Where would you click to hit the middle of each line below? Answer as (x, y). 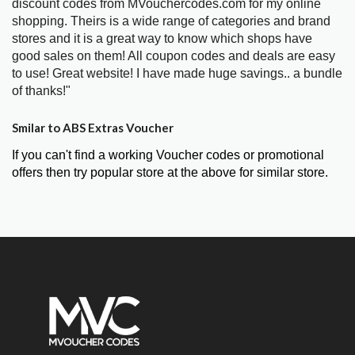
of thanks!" (41, 91)
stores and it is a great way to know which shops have (162, 39)
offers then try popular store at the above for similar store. (170, 173)
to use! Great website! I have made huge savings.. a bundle (177, 74)
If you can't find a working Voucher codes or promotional (168, 155)
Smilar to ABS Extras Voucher (93, 128)
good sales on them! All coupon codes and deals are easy (174, 56)
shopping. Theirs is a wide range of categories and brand (171, 21)
